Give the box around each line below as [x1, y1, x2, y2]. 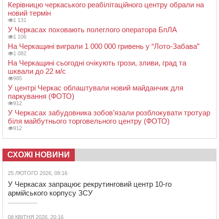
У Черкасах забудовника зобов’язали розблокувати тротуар [8, 108, 210, 117]
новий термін [8, 8, 51, 17]
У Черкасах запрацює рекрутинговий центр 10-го [8, 179, 172, 188]
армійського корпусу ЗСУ [8, 188, 93, 197]
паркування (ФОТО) [8, 91, 74, 100]
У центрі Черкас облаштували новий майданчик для [8, 83, 183, 92]
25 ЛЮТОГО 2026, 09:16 [8, 170, 67, 176]
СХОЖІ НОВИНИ [7, 150, 70, 159]
